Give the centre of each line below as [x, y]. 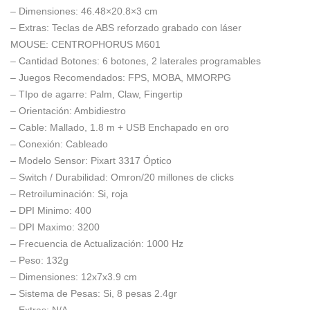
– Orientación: [42, 111]
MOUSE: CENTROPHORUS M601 [85, 44]
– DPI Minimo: [41, 210]
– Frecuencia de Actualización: [77, 244]
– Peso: [27, 260]
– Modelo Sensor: [49, 161]
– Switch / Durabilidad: [61, 177]
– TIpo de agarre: [49, 94]
